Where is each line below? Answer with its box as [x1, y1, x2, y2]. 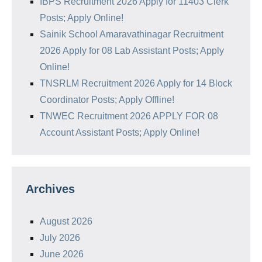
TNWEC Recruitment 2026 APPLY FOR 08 [40, 111, 218, 121]
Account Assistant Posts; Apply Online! [40, 127, 199, 137]
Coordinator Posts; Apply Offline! [40, 94, 174, 105]
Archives [26, 182, 75, 195]
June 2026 [40, 249, 84, 259]
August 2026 [40, 216, 92, 226]
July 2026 [40, 232, 80, 243]
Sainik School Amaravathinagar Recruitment [40, 29, 223, 39]
